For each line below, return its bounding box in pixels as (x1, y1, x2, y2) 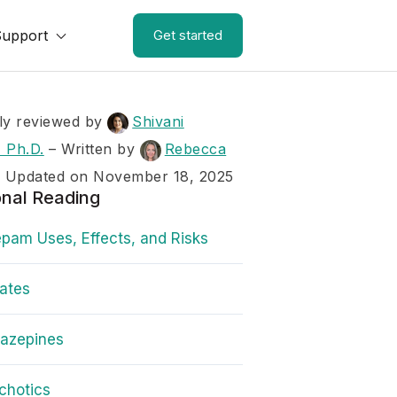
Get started (153, 27, 222, 43)
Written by (61, 140, 140, 158)
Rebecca (164, 140, 227, 158)
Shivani (132, 113, 184, 130)
